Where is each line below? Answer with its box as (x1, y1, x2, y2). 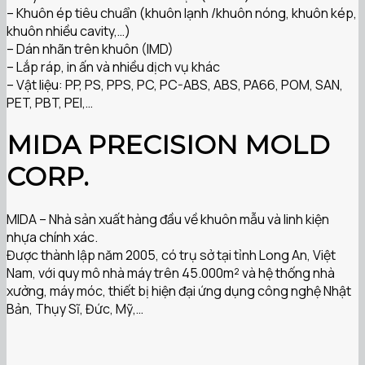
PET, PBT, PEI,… (7, 93, 93, 112)
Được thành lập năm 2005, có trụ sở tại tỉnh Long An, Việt (7, 245, 336, 264)
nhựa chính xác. (7, 227, 98, 246)
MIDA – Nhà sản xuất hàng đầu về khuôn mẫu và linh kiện (7, 209, 329, 228)
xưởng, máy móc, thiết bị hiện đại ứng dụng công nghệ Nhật (7, 281, 351, 300)
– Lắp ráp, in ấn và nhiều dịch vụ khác (7, 57, 220, 76)
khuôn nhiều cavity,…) (7, 21, 130, 40)
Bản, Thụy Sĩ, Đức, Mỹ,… (7, 299, 143, 318)
